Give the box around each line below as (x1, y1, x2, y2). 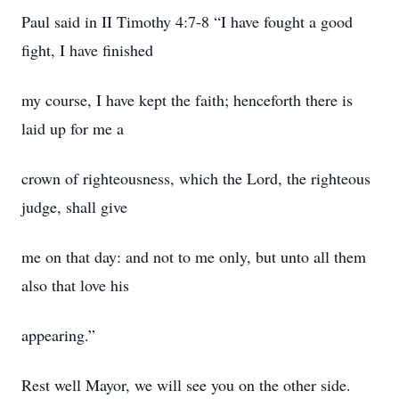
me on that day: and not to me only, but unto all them (21, 246, 366, 267)
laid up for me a (21, 118, 124, 139)
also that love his (21, 274, 129, 296)
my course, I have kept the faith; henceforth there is (21, 89, 353, 110)
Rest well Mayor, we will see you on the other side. (21, 374, 351, 395)
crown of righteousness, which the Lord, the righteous (21, 167, 370, 189)
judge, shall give (21, 196, 127, 217)
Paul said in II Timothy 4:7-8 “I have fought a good (21, 11, 353, 32)
